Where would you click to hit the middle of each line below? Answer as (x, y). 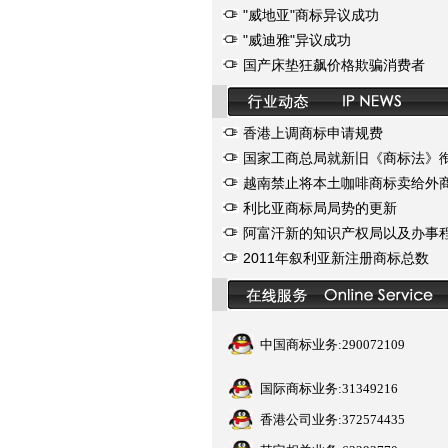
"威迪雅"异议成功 (297, 40)
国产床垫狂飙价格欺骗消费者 (334, 65)
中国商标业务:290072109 (332, 344)
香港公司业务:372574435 (332, 419)
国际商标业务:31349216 (329, 388)
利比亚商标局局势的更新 (320, 208)
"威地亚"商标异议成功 (311, 15)
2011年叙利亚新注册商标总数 (336, 258)
